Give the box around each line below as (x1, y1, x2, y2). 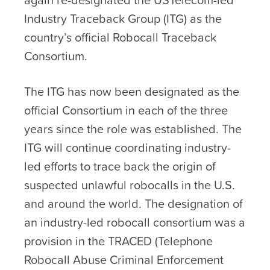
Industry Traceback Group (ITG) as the (24, 9, 222, 28)
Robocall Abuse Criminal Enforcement (24, 250, 224, 269)
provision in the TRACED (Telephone (24, 231, 213, 250)
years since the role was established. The (24, 119, 242, 138)
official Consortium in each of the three (24, 101, 228, 119)
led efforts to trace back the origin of (24, 157, 216, 175)
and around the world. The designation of (24, 194, 243, 213)
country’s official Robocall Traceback (24, 28, 216, 46)
